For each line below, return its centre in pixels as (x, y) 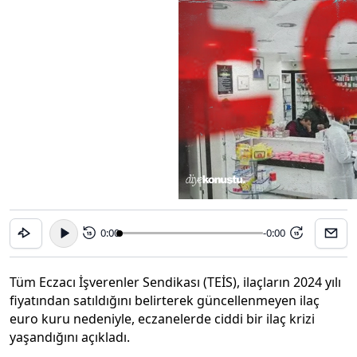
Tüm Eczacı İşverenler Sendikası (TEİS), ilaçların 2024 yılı (175, 282)
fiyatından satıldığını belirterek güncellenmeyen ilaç (165, 300)
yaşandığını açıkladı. (71, 337)
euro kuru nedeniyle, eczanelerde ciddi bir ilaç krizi (162, 318)
